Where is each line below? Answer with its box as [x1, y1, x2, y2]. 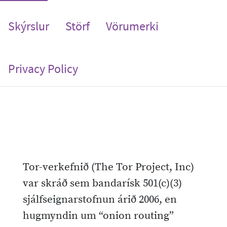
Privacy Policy [8, 60, 78, 77]
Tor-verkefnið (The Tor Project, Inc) [23, 160, 194, 174]
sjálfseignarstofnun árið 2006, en [23, 193, 177, 206]
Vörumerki [106, 18, 159, 34]
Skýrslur [8, 18, 49, 34]
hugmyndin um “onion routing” [23, 209, 174, 222]
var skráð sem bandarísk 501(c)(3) [23, 176, 182, 190]
